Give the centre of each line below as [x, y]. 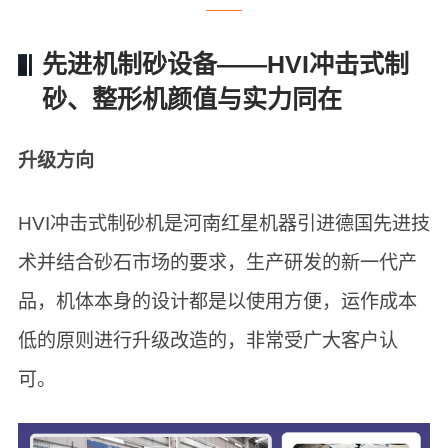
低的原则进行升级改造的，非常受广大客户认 [207, 340]
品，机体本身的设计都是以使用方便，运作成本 [217, 301]
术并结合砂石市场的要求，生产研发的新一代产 [217, 262]
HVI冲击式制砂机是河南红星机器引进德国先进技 [223, 223]
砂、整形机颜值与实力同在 [191, 98]
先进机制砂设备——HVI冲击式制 [225, 63]
